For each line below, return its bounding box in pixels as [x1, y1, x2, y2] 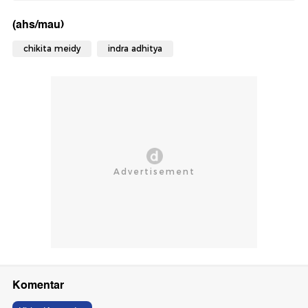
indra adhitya [108, 43, 162, 54]
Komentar [12, 275, 64, 294]
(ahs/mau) [12, 14, 64, 34]
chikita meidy [23, 43, 80, 54]
